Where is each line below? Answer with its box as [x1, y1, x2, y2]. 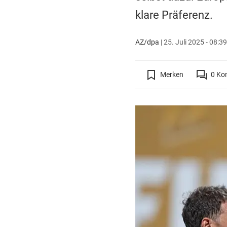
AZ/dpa [135, 37, 159, 46]
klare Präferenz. [135, 8, 213, 21]
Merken [160, 70, 183, 79]
